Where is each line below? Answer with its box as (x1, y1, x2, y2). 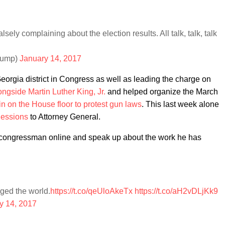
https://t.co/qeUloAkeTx (50, 187, 133, 195)
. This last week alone (142, 100, 219, 108)
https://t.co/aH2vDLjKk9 (135, 187, 218, 195)
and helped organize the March (105, 87, 218, 96)
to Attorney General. (28, 113, 100, 121)
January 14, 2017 (20, 54, 81, 63)
